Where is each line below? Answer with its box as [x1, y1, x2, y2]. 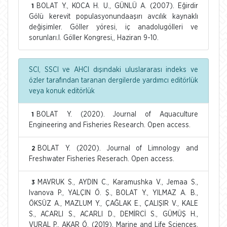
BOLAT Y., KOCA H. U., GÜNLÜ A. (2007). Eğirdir [36, 2, 198, 10]
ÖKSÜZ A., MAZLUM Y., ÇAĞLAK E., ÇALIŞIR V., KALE [29, 200, 198, 207]
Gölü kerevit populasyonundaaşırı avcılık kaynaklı [29, 13, 198, 20]
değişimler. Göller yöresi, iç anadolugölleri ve [29, 23, 198, 31]
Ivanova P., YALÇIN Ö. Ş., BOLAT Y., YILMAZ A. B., [29, 189, 198, 197]
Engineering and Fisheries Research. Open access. [29, 121, 191, 129]
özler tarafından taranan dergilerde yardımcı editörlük [29, 77, 198, 84]
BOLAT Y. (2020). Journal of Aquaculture [36, 110, 198, 118]
